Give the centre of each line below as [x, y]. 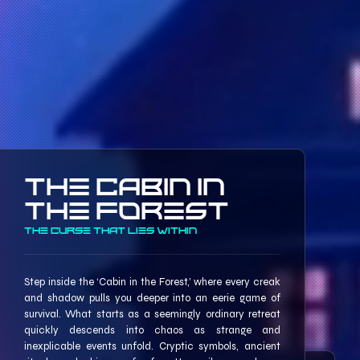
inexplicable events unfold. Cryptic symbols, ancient [152, 346]
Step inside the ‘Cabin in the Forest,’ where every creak [152, 282]
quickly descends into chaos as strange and [152, 330]
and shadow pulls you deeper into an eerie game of [152, 298]
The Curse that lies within [110, 229]
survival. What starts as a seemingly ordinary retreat [152, 314]
